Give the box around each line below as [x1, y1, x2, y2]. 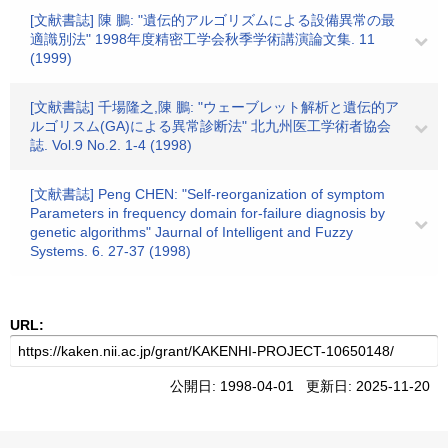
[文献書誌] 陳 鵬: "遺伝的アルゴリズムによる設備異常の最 [30, 12, 395, 28]
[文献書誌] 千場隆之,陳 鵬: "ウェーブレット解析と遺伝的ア [30, 99, 399, 115]
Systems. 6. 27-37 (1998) [30, 243, 191, 259]
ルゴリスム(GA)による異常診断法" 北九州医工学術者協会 [30, 118, 391, 134]
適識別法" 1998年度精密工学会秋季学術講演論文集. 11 [30, 31, 375, 47]
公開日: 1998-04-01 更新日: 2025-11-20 [170, 378, 438, 394]
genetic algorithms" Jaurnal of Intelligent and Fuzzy [30, 224, 353, 240]
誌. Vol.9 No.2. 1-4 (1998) [30, 137, 192, 153]
